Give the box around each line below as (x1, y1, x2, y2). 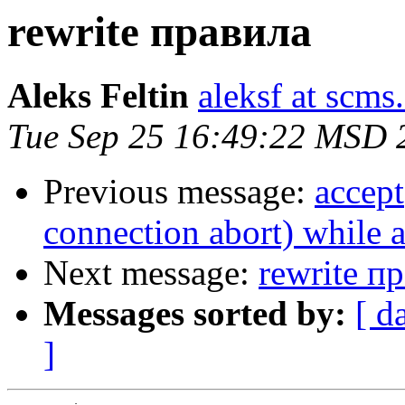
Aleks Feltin (7, 76, 189, 116)
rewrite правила (7, 8, 312, 55)
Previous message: (43, 172, 315, 212)
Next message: (43, 253, 259, 293)
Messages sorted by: (43, 294, 346, 334)
